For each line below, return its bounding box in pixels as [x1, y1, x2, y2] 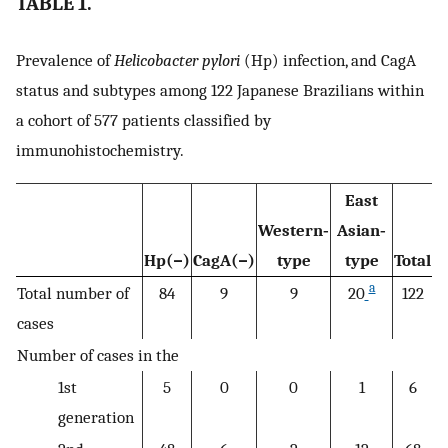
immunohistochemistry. [16, 140, 184, 161]
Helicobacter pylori [114, 50, 240, 71]
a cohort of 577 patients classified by [16, 110, 271, 131]
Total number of [17, 282, 129, 303]
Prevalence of [16, 50, 114, 71]
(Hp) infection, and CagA [240, 50, 416, 71]
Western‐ [258, 219, 329, 240]
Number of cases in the [17, 344, 179, 365]
